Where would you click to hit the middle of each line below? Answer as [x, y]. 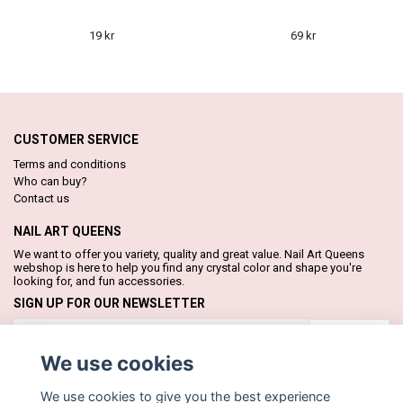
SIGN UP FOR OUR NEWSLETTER [109, 303]
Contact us [41, 198]
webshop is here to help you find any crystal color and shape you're [188, 267]
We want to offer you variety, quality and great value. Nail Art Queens [189, 254]
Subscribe [349, 334]
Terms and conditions [70, 164]
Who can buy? [50, 181]
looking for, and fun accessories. [99, 281]
